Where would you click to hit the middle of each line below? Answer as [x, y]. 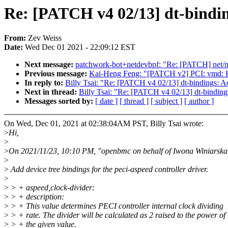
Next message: [50, 65]
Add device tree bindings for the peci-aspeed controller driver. [108, 169]
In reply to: [45, 83]
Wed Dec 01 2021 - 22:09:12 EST [80, 47]
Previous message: [57, 74]
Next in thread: [52, 92]
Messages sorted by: [60, 101]
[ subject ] [166, 101]
